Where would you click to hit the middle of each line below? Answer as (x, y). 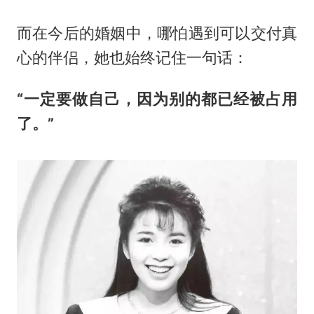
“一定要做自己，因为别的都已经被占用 (157, 98)
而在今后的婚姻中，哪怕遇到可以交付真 (157, 33)
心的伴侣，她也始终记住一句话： (132, 57)
